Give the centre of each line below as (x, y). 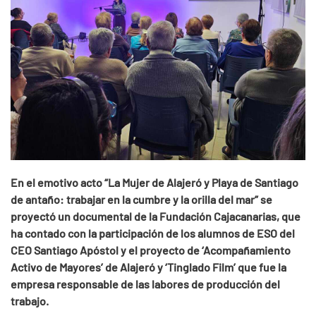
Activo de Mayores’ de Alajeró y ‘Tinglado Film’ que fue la (148, 267)
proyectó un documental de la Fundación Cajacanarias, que (156, 216)
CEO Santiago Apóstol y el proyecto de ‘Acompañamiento (151, 250)
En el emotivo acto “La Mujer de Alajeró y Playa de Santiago (154, 182)
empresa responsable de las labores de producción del (145, 284)
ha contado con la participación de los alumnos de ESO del (153, 233)
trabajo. (30, 300)
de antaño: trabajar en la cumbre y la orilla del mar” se (141, 199)
